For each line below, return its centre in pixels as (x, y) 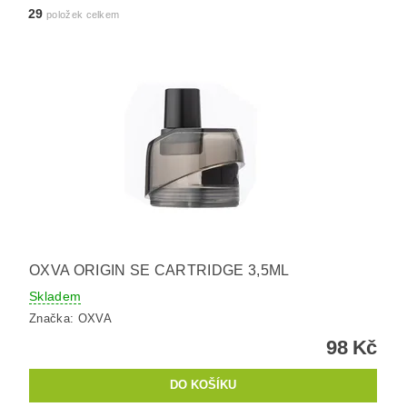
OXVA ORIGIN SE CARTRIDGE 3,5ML (159, 270)
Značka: (54, 318)
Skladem (55, 296)
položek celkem (81, 15)
